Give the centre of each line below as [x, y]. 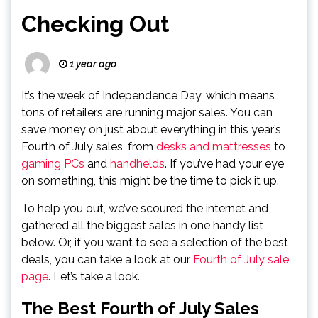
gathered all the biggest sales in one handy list [142, 225]
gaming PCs [53, 164]
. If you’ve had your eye [224, 164]
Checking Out [95, 24]
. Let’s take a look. [94, 276]
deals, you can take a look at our [107, 259]
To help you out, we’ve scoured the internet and [145, 208]
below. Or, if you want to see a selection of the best [155, 242]
